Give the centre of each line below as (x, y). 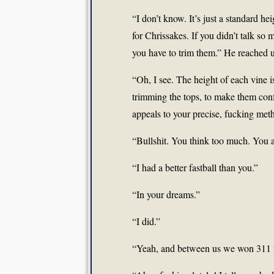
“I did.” (146, 221)
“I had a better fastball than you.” (195, 167)
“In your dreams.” (166, 194)
